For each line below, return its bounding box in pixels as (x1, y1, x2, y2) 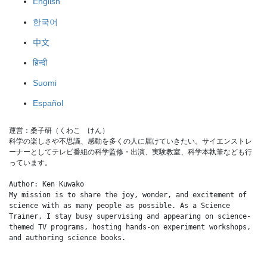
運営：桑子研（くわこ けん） (9, 126, 109, 135)
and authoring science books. (9, 234, 126, 243)
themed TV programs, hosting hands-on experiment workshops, (9, 223, 251, 232)
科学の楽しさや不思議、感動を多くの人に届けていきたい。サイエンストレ (9, 137, 252, 146)
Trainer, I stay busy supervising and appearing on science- (9, 212, 251, 221)
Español (33, 98, 63, 108)
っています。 (9, 159, 52, 167)
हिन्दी (33, 57, 47, 67)
